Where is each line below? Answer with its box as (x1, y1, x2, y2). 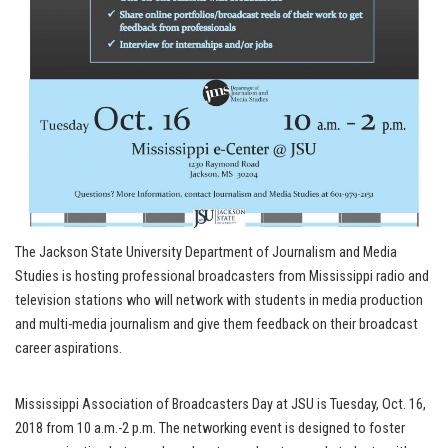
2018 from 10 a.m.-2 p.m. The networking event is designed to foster (15, 420, 405, 438)
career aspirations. (15, 340, 122, 358)
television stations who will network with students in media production (15, 292, 423, 310)
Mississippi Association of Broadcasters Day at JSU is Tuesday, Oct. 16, (15, 396, 426, 414)
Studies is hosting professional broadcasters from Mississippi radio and (15, 268, 429, 286)
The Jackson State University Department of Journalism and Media (15, 244, 397, 262)
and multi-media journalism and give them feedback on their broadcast (15, 316, 418, 334)
